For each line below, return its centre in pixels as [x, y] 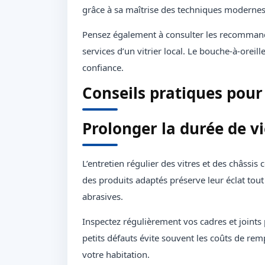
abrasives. [103, 196]
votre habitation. [116, 254]
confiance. [103, 67]
